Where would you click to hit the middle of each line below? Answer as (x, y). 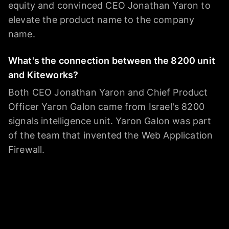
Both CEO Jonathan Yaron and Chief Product (108, 93)
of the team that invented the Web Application (111, 135)
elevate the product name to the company (101, 20)
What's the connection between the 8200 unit (112, 61)
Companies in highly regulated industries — (104, 194)
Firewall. (27, 150)
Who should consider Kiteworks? (83, 176)
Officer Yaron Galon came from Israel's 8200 (106, 107)
